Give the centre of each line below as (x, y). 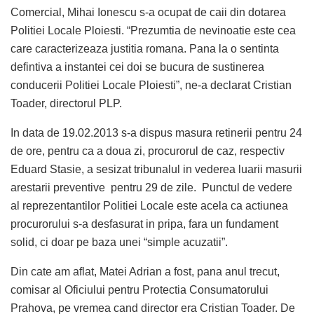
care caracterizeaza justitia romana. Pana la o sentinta (145, 48)
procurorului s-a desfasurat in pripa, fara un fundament (144, 224)
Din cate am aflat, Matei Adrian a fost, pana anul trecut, (145, 271)
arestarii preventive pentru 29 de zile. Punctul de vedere (151, 187)
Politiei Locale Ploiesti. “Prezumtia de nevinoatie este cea (153, 30)
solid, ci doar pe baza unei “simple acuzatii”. (119, 242)
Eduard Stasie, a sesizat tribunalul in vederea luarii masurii (156, 169)
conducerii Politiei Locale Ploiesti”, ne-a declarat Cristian (151, 85)
